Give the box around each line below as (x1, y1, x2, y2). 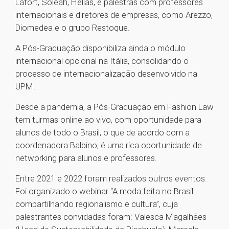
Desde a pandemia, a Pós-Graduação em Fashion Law (15, 102, 214, 112)
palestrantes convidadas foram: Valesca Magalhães (15, 212, 207, 222)
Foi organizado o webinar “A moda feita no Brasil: (15, 186, 195, 197)
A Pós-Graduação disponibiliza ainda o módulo (15, 43, 186, 54)
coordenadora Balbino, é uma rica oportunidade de (15, 140, 202, 151)
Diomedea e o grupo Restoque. (15, 22, 130, 33)
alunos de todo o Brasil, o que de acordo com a (15, 127, 190, 138)
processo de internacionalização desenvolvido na (15, 68, 197, 79)
